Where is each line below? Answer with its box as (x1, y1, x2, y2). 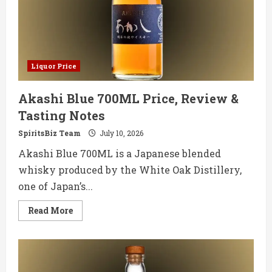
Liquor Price (31, 61, 76, 71)
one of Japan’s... (18, 180, 93, 193)
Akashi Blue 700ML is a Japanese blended (18, 147, 221, 160)
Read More (28, 205, 73, 217)
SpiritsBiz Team (18, 128, 81, 138)
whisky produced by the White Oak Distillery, (18, 163, 242, 177)
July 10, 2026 (98, 128, 143, 138)
